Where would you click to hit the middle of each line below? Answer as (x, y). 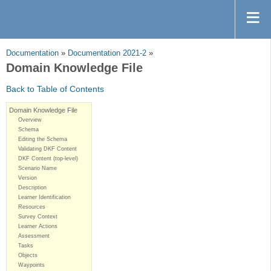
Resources (32, 207)
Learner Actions (38, 227)
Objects (28, 256)
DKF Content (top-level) (48, 159)
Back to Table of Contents (55, 89)
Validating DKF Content (47, 149)
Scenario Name (38, 168)
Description (32, 188)
